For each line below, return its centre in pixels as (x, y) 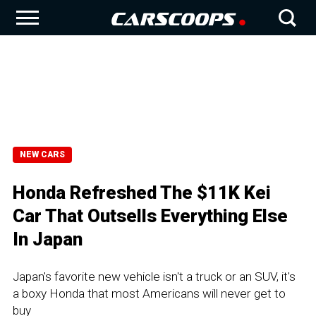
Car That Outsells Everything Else (150, 216)
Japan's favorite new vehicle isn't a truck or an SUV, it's (154, 276)
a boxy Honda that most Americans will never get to (149, 293)
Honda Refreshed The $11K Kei (142, 193)
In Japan (48, 239)
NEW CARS (42, 154)
